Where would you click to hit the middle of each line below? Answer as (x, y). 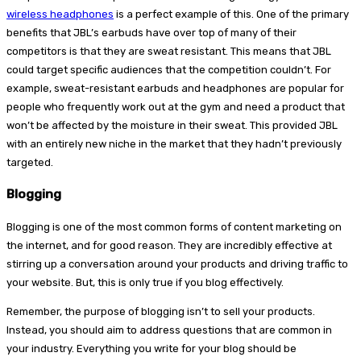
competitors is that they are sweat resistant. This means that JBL (169, 51)
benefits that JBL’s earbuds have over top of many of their (151, 32)
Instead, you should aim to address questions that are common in (169, 330)
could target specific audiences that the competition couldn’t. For (169, 69)
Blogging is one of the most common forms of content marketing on (174, 227)
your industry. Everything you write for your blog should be (151, 349)
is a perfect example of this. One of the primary (231, 14)
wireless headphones (60, 14)
